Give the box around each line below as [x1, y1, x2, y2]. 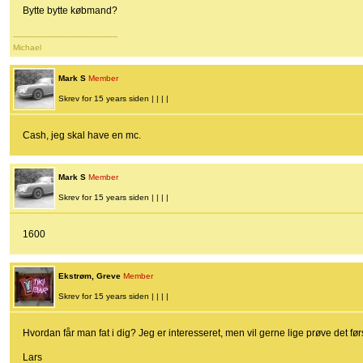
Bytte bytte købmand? [23, 5, 117, 17]
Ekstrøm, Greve [58, 271, 121, 281]
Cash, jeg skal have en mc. [23, 130, 141, 142]
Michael [13, 43, 41, 53]
